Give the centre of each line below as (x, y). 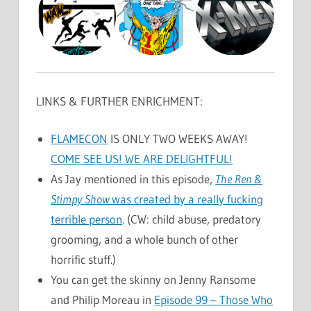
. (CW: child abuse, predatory (192, 219)
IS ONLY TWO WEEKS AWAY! (178, 139)
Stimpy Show (80, 199)
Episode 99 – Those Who (214, 300)
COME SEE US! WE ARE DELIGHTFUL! (142, 159)
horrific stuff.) (84, 260)
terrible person (87, 219)
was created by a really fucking (186, 199)
